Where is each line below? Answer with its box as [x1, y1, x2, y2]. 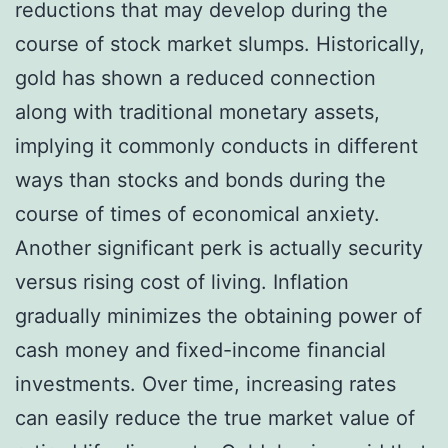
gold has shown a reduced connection [15, 65, 376, 90]
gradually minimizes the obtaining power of [15, 303, 422, 328]
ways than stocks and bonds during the [15, 167, 386, 192]
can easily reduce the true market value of [15, 405, 415, 430]
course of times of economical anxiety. [15, 201, 380, 226]
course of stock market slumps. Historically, [15, 31, 425, 56]
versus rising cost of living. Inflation [15, 269, 349, 294]
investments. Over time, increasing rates [15, 371, 396, 396]
